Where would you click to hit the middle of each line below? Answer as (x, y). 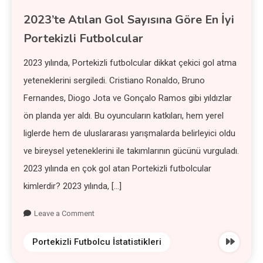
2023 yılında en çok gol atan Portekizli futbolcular (118, 168)
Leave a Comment (65, 213)
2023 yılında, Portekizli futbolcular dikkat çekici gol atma (130, 63)
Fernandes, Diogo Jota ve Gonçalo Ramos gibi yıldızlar (128, 98)
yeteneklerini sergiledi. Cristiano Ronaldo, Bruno (114, 80)
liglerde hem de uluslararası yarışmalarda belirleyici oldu (130, 133)
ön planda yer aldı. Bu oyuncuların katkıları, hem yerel (124, 115)
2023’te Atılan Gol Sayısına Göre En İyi (129, 19)
